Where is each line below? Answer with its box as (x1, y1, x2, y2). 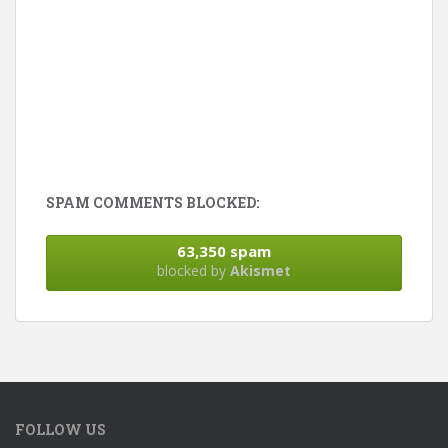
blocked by (157, 261, 230, 281)
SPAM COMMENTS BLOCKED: (46, 193, 259, 213)
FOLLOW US (15, 420, 106, 440)
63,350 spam (177, 241, 271, 262)
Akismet (230, 261, 291, 281)
